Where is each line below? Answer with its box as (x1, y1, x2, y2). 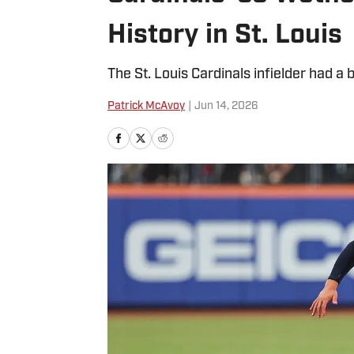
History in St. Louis (107, 22, 342, 50)
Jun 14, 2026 (194, 100, 258, 112)
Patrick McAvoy (107, 100, 185, 112)
